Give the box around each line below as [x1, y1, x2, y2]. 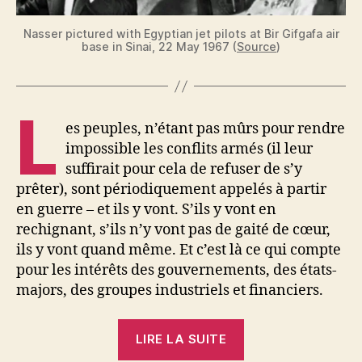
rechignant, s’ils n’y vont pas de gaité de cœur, [16, 221, 330, 239]
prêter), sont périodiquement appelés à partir [16, 180, 326, 199]
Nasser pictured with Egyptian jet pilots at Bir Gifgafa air [23, 27, 339, 40]
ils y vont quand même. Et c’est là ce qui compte [16, 241, 341, 259]
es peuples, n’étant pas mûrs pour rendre [65, 120, 346, 138]
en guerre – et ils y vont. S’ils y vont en [16, 200, 276, 219]
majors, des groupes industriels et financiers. [16, 281, 323, 300]
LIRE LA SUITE [135, 331, 227, 347]
